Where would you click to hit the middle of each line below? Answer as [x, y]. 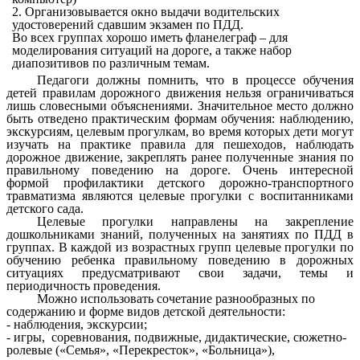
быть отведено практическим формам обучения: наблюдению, [180, 119]
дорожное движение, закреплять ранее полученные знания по [180, 157]
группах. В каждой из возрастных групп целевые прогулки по [180, 247]
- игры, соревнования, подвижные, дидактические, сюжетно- [176, 337]
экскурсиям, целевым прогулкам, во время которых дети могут [180, 132]
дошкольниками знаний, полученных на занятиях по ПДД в [180, 235]
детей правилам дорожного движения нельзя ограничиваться [180, 93]
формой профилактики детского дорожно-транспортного [180, 183]
